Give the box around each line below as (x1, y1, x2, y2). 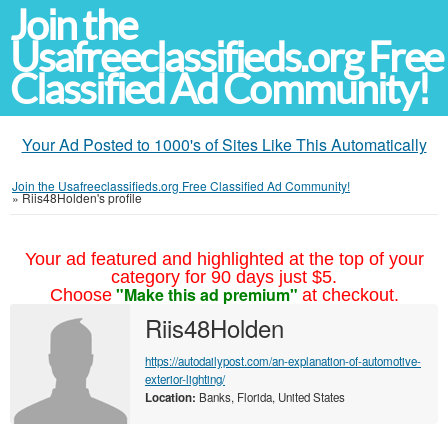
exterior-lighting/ (145, 371, 225, 387)
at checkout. (301, 285, 399, 305)
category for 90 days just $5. (111, 267, 337, 287)
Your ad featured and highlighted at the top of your (24, 249, 424, 269)
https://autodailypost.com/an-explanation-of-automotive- (145, 353, 421, 369)
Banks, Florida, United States (196, 389, 345, 405)
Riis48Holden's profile (22, 189, 142, 206)
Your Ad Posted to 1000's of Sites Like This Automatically (21, 133, 427, 156)
